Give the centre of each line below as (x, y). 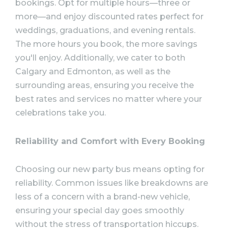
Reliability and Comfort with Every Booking (110, 141)
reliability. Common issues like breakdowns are (112, 183)
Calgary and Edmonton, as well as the (93, 71)
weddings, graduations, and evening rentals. (105, 30)
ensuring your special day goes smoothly (100, 211)
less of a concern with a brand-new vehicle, (103, 197)
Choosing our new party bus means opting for (110, 169)
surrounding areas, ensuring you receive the (105, 85)
